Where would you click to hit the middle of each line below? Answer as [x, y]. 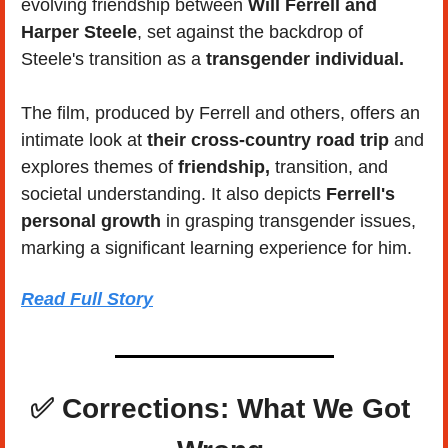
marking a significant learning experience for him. [216, 247]
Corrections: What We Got [232, 408]
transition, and [329, 166]
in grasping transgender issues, [288, 220]
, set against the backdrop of [250, 31]
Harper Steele [79, 31]
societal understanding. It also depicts [173, 193]
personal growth [91, 220]
